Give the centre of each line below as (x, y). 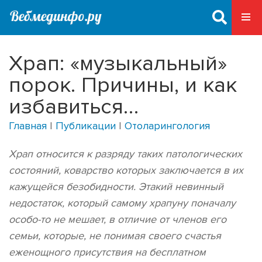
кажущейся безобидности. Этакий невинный (116, 187)
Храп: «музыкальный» (118, 63)
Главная (28, 126)
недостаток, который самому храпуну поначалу (122, 203)
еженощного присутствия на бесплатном (107, 252)
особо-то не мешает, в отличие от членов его (118, 219)
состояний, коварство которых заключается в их (126, 170)
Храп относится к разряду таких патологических (125, 154)
